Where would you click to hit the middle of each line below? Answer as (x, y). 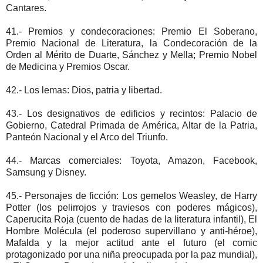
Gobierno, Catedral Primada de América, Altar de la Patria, (131, 125)
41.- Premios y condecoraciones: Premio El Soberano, (131, 31)
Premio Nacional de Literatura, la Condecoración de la (131, 43)
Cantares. (26, 8)
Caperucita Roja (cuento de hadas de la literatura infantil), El (131, 219)
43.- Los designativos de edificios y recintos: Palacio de (131, 113)
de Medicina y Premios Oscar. (68, 66)
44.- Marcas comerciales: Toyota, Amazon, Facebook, (131, 160)
